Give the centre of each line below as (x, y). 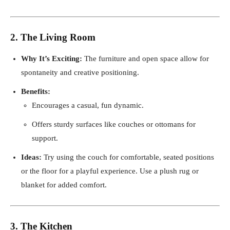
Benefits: (36, 91)
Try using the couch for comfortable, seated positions (128, 157)
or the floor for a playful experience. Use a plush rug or (110, 171)
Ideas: (31, 157)
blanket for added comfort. (64, 185)
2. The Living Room (53, 37)
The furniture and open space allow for (146, 58)
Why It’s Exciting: (52, 58)
